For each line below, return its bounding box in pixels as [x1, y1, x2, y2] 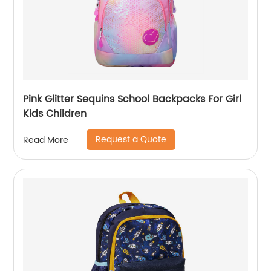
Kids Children [23, 106, 87, 122]
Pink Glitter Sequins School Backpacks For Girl [23, 91, 242, 108]
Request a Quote [96, 132, 167, 147]
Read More [23, 132, 69, 147]
